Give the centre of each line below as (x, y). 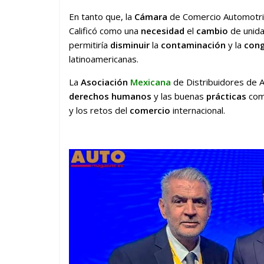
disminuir (130, 44)
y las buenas (179, 96)
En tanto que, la (102, 16)
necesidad (163, 30)
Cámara (151, 16)
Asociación (105, 82)
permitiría (90, 44)
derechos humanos (110, 96)
